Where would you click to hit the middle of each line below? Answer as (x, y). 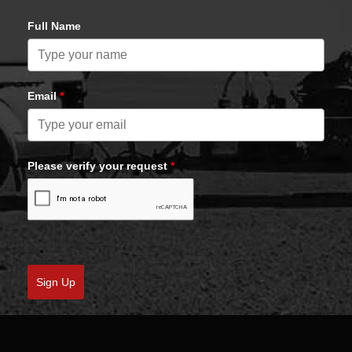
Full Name (54, 26)
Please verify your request (97, 166)
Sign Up (56, 282)
